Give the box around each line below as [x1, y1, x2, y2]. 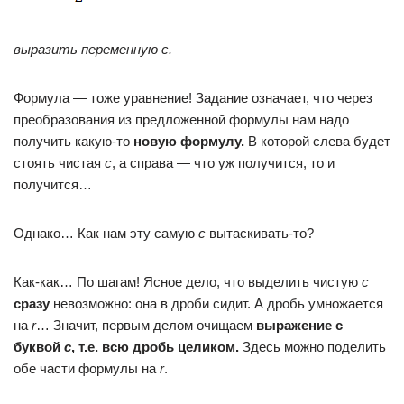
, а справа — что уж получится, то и [112, 155, 335, 170]
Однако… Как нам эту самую [14, 225, 198, 241]
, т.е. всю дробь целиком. [71, 339, 239, 354]
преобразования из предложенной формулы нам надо [14, 112, 349, 127]
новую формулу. [133, 133, 244, 149]
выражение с [256, 317, 343, 333]
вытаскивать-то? [206, 225, 314, 241]
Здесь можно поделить [239, 339, 386, 354]
